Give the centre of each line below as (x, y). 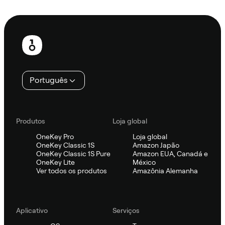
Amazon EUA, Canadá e (170, 153)
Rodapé (26, 34)
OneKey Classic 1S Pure (73, 153)
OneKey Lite (55, 162)
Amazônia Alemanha (165, 171)
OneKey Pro (55, 136)
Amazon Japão (156, 145)
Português (48, 80)
